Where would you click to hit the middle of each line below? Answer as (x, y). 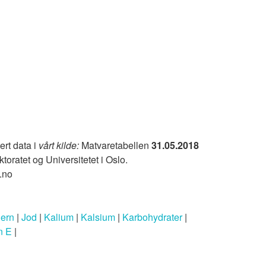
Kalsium (98, 217)
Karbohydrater (152, 217)
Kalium (59, 217)
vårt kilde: (59, 145)
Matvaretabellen (115, 145)
